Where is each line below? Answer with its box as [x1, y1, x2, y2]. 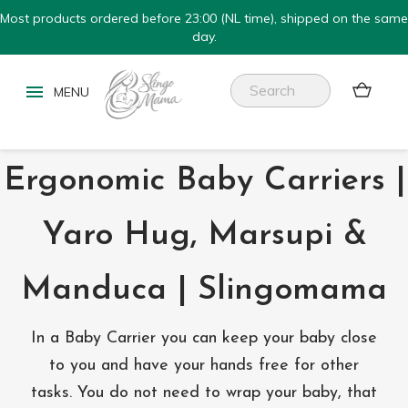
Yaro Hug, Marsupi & [41, 219, 367, 252]
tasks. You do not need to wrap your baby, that [31, 384, 377, 402]
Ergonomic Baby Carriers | [3, 165, 405, 198]
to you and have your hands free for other [49, 357, 359, 374]
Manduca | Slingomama [21, 274, 387, 307]
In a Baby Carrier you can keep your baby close [31, 330, 377, 347]
